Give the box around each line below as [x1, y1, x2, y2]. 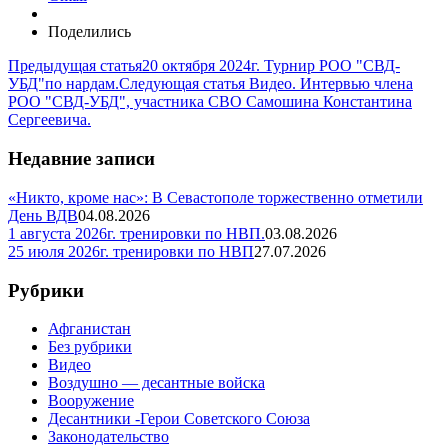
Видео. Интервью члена [249, 75, 413, 93]
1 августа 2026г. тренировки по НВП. [8, 224, 265, 242]
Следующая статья [119, 75, 249, 93]
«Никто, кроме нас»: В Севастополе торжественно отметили [8, 188, 423, 206]
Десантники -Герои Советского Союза [48, 410, 310, 428]
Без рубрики [48, 338, 132, 356]
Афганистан [48, 320, 131, 338]
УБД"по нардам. [8, 75, 119, 93]
